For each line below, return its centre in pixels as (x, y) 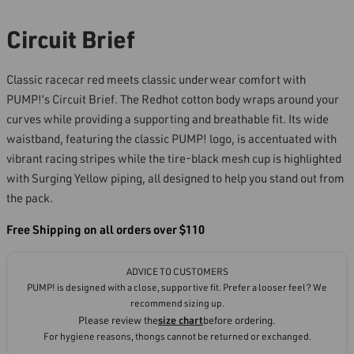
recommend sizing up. (177, 303)
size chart (181, 320)
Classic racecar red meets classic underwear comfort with (156, 79)
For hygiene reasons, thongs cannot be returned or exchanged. (177, 337)
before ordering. (239, 320)
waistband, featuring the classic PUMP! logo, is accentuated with (171, 139)
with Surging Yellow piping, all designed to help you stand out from (175, 178)
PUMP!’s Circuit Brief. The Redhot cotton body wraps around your (173, 99)
